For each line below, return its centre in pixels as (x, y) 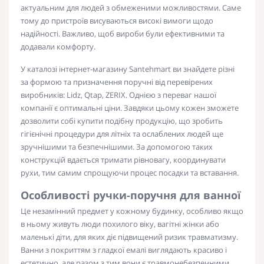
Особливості (57, 195)
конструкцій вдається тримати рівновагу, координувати (123, 159)
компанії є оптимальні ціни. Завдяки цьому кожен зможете (130, 108)
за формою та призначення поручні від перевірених (117, 82)
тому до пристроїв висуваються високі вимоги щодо (117, 20)
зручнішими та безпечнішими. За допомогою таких (117, 146)
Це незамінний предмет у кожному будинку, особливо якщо (132, 211)
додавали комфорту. (58, 46)
